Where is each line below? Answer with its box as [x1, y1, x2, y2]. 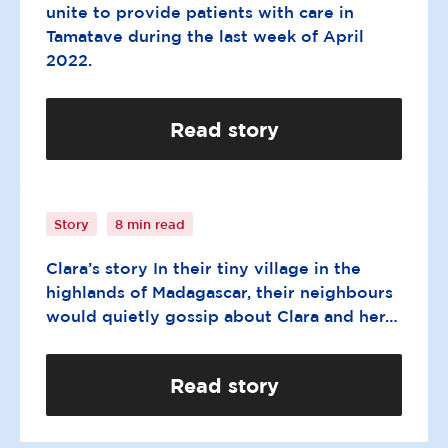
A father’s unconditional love [83, 147, 373, 170]
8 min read [115, 217, 185, 232]
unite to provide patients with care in [46, 3, 354, 22]
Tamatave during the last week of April [46, 27, 364, 46]
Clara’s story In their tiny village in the [46, 259, 361, 278]
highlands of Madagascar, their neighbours [46, 283, 393, 302]
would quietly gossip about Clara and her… [46, 307, 398, 326]
